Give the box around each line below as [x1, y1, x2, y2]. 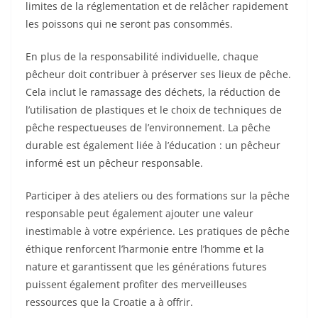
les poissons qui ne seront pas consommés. [26, 17, 233, 31]
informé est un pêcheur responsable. [26, 156, 203, 170]
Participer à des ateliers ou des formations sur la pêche [26, 189, 290, 203]
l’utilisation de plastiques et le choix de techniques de [26, 103, 282, 117]
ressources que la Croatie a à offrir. [26, 295, 193, 309]
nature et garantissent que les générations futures [26, 260, 267, 274]
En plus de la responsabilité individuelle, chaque [26, 50, 258, 64]
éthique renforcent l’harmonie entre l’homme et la [26, 242, 264, 256]
